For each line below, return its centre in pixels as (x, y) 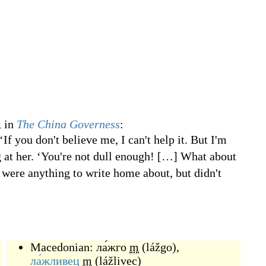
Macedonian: (63, 247)
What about (208, 156)
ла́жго (111, 247)
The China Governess (68, 124)
